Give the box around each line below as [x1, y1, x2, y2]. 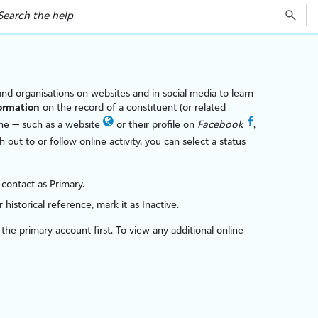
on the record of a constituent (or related [40, 101, 226, 114]
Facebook [197, 118, 243, 131]
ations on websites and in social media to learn [48, 87, 253, 99]
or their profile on [114, 118, 198, 131]
